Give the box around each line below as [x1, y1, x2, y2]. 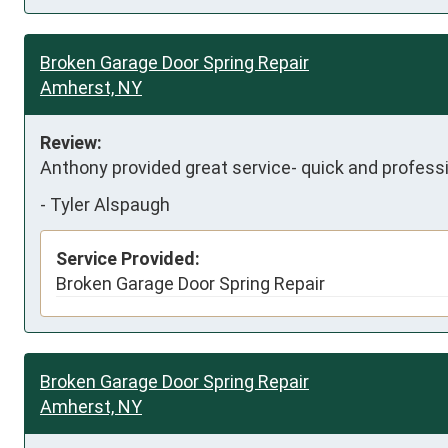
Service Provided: [56, 247, 200, 269]
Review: [40, 131, 102, 153]
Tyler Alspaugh [50, 194, 170, 215]
